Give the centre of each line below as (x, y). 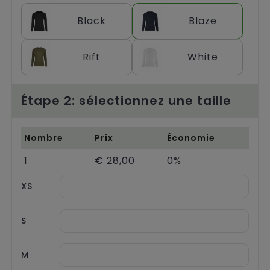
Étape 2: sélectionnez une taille (126, 100)
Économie (191, 138)
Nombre (44, 138)
